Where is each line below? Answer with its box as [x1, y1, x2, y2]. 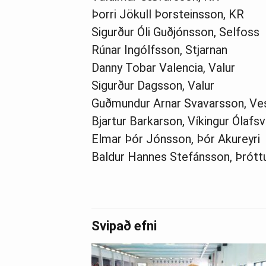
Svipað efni [91, 218, 157, 234]
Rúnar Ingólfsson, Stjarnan [91, 42, 227, 57]
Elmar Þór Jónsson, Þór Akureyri [91, 131, 260, 146]
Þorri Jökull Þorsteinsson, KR [91, 7, 244, 21]
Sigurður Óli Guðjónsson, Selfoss [91, 24, 259, 39]
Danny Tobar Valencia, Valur [91, 60, 235, 75]
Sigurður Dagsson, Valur [91, 78, 214, 93]
